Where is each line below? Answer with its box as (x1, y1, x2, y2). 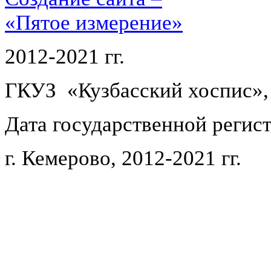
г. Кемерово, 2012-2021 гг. (5, 146, 241, 170)
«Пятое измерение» (5, 10, 183, 34)
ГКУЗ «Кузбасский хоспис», (5, 78, 269, 102)
